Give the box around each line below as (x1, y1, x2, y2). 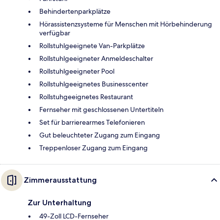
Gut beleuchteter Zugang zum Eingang (39, 131, 160, 140)
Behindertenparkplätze (39, 7, 110, 16)
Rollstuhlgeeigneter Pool (39, 67, 114, 76)
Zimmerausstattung (24, 175, 97, 185)
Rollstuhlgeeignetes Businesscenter (39, 80, 148, 89)
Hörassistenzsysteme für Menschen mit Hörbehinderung (39, 20, 212, 29)
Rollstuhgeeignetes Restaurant (39, 92, 133, 102)
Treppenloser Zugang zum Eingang (39, 143, 148, 153)
